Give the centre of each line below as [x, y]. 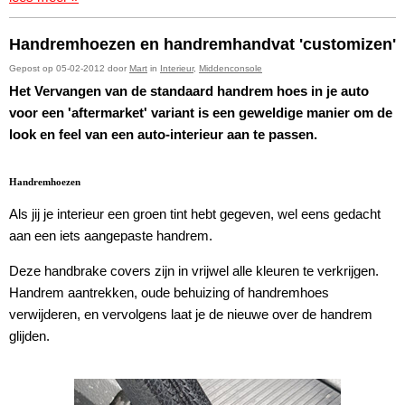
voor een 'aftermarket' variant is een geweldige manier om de [201, 112]
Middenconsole [231, 68]
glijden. [29, 335]
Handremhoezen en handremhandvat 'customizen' [202, 44]
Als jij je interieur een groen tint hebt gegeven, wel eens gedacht [195, 213]
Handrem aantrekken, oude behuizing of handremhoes [169, 292]
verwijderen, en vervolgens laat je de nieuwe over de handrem [191, 314]
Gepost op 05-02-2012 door [69, 68]
